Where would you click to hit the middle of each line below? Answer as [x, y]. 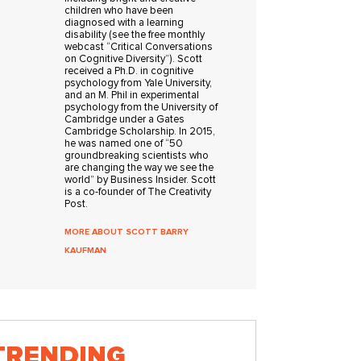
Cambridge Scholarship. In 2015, [140, 132]
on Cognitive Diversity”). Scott [134, 59]
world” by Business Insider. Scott [141, 180]
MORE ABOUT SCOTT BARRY [127, 232]
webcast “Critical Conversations [139, 47]
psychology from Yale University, [139, 83]
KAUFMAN [86, 250]
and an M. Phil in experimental [132, 95]
